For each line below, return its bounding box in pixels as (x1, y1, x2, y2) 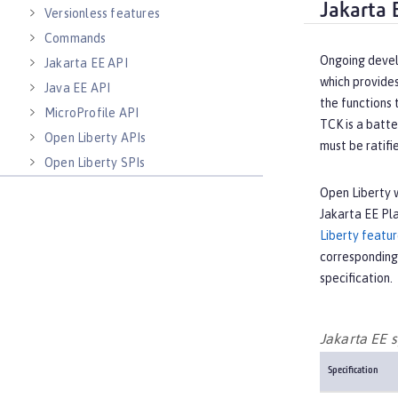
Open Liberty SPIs (44, 155, 146, 170)
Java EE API (44, 81, 111, 95)
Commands (44, 31, 107, 45)
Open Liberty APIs (44, 131, 147, 145)
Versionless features (44, 6, 160, 20)
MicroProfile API (44, 106, 139, 120)
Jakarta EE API (44, 56, 128, 70)
